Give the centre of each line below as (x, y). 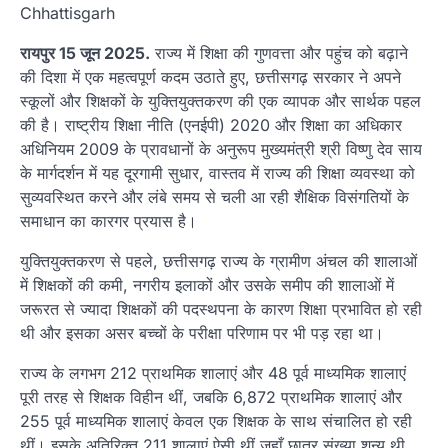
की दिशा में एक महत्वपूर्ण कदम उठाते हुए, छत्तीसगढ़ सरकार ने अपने (210, 76)
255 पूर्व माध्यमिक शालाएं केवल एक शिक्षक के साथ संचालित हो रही (216, 420)
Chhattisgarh (67, 12)
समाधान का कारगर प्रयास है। (108, 220)
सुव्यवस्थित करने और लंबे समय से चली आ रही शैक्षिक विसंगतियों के (214, 196)
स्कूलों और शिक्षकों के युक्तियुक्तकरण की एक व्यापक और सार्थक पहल (220, 100)
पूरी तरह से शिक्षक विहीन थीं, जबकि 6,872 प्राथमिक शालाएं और (211, 396)
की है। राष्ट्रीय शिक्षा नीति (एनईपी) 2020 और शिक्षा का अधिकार (211, 124)
